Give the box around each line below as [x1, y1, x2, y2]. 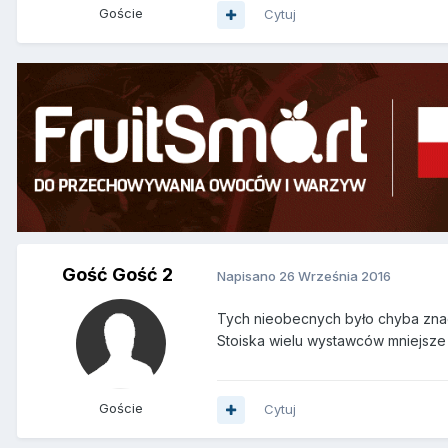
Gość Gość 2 [61, 264, 173, 286]
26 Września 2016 [279, 267, 391, 284]
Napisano [217, 267, 279, 284]
